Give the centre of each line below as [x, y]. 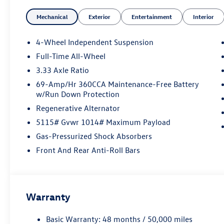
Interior [204, 16]
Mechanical [52, 16]
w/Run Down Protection [78, 94]
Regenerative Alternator [78, 108]
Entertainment [152, 16]
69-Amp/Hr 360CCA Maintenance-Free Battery [118, 84]
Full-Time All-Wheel [71, 56]
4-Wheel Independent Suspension [95, 42]
